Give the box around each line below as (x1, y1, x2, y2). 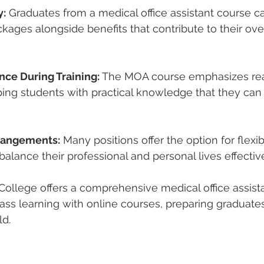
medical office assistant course (98, 6, 251, 19)
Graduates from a (6, 6, 98, 19)
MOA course (124, 70, 186, 82)
